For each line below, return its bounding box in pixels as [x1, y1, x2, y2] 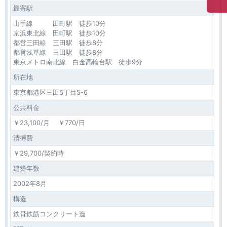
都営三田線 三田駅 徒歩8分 [13, 39, 103, 47]
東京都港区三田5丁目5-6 [13, 88, 88, 96]
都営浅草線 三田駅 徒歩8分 [13, 48, 103, 56]
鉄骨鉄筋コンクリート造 [13, 210, 86, 218]
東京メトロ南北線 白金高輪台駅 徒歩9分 [13, 58, 142, 66]
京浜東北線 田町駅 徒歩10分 [13, 29, 106, 37]
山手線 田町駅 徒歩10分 [13, 19, 106, 27]
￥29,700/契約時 [13, 149, 64, 157]
